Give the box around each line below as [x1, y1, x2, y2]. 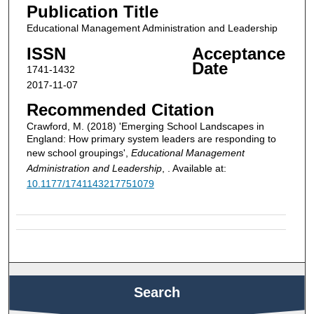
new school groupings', [26, 147, 131, 159]
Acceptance [191, 43, 285, 63]
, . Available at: [161, 163, 226, 175]
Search [133, 284, 180, 300]
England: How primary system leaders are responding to [26, 133, 276, 145]
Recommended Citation [26, 100, 214, 120]
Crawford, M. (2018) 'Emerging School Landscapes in [26, 121, 264, 132]
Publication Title [26, 1, 158, 21]
